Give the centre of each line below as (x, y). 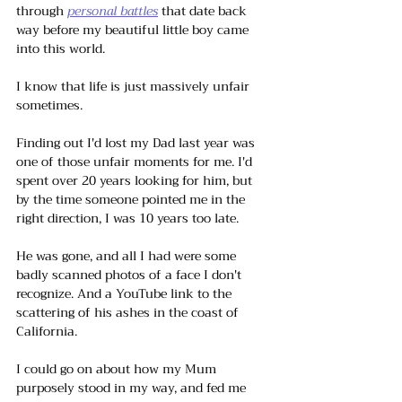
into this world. (61, 48)
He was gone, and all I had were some (128, 255)
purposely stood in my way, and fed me (133, 387)
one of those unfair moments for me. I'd (136, 161)
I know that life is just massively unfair (135, 86)
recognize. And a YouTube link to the (126, 293)
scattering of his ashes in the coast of (129, 312)
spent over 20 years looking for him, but (136, 180)
